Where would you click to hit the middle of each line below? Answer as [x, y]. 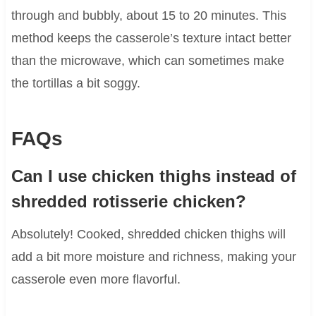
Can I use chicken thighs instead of [153, 176]
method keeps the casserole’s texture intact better [151, 38]
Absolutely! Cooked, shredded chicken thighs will [148, 234]
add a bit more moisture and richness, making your [153, 256]
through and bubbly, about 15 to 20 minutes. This [148, 15]
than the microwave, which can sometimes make [147, 60]
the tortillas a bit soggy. [75, 83]
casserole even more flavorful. [96, 279]
